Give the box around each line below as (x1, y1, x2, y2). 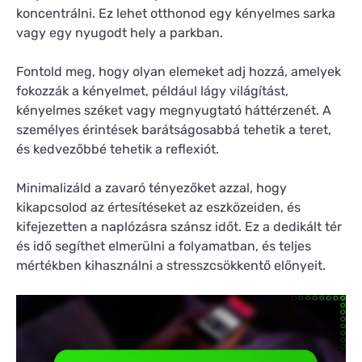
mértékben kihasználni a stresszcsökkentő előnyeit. (16, 258, 326, 274)
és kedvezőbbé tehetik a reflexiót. (16, 141, 219, 158)
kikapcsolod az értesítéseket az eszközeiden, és (16, 200, 301, 216)
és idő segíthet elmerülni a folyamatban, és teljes (16, 238, 311, 255)
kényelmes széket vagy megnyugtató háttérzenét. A (16, 103, 331, 119)
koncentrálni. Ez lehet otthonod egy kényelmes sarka (16, 5, 335, 21)
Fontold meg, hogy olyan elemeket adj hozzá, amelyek (16, 64, 341, 80)
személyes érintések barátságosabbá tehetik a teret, (16, 122, 331, 138)
